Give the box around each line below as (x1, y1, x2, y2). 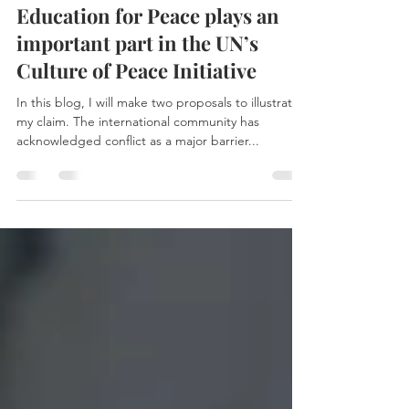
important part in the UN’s (16, 117, 258, 144)
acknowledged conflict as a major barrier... (16, 220, 259, 236)
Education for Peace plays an (16, 89, 279, 117)
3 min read (86, 59, 137, 73)
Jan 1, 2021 (16, 59, 69, 73)
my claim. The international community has (16, 201, 259, 217)
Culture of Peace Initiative (16, 144, 257, 172)
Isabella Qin (16, 44, 74, 58)
